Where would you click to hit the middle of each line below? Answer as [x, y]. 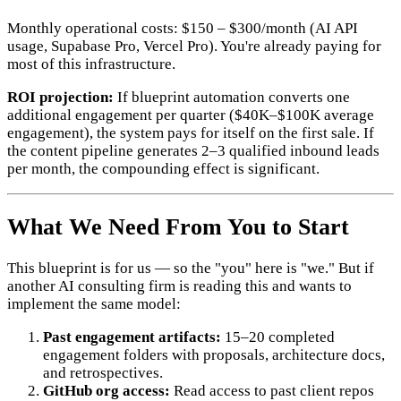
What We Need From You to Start [178, 227]
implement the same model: [94, 304]
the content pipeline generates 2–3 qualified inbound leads [193, 150]
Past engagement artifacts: [132, 337]
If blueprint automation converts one [232, 97]
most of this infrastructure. [91, 64]
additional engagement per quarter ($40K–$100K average [191, 115]
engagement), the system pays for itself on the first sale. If [191, 132]
